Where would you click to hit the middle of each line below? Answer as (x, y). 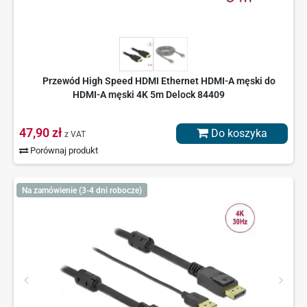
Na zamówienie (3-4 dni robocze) (82, 190)
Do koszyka (238, 134)
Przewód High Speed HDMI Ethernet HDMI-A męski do (159, 81)
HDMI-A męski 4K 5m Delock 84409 (148, 95)
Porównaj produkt (63, 151)
